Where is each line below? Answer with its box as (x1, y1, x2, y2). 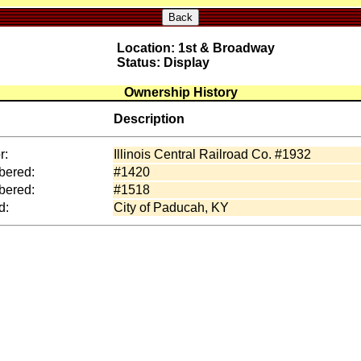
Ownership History (123, 85, 238, 99)
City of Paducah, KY (114, 201, 229, 214)
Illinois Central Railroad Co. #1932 (114, 147, 311, 161)
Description (114, 112, 185, 126)
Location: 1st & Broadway (116, 41, 275, 55)
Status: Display (116, 56, 210, 69)
